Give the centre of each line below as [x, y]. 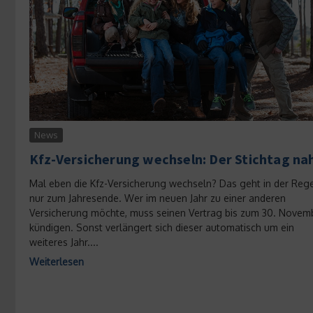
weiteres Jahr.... [64, 242]
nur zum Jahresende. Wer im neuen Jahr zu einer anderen [158, 198]
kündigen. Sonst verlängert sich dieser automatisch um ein [162, 227]
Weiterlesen [57, 261]
